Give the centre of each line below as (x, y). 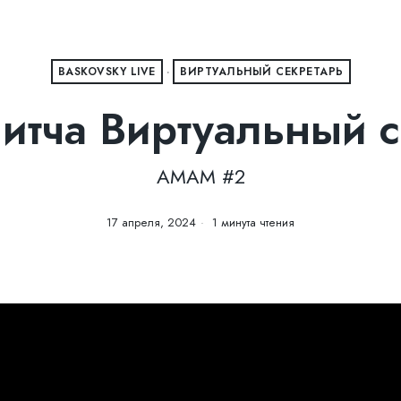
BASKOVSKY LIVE (107, 72)
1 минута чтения (252, 222)
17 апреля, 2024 (151, 222)
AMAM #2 (200, 176)
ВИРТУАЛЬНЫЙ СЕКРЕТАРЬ (262, 72)
